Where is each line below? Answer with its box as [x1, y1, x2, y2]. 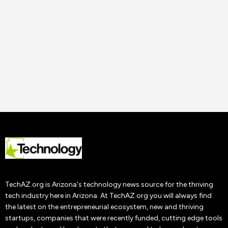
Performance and [20, 125, 95, 137]
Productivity [20, 137, 73, 149]
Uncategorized [26, 91, 78, 100]
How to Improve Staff [20, 113, 115, 125]
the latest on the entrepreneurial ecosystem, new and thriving [5, 203, 204, 212]
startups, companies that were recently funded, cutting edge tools [5, 214, 222, 223]
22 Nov [31, 174, 56, 183]
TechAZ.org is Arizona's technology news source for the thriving [5, 180, 213, 189]
